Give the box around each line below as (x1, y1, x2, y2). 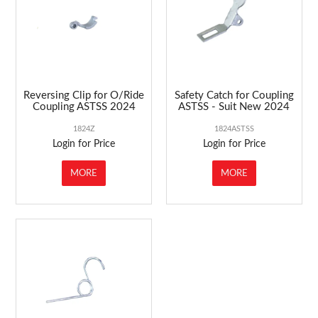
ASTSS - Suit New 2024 (178, 101, 290, 112)
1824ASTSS (214, 125, 254, 133)
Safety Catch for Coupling (174, 89, 294, 101)
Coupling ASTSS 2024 (32, 101, 136, 112)
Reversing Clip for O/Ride (23, 89, 145, 101)
